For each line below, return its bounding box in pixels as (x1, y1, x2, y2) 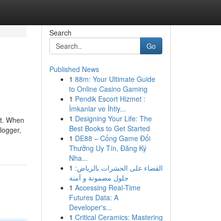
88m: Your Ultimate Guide (74, 74, 155, 84)
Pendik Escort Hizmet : (74, 94, 146, 104)
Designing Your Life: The (74, 113, 152, 123)
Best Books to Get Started (69, 123, 150, 133)
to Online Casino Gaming (69, 84, 147, 94)
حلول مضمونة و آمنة (69, 173, 129, 183)
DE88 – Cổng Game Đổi (74, 133, 150, 143)
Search (49, 28, 72, 37)
